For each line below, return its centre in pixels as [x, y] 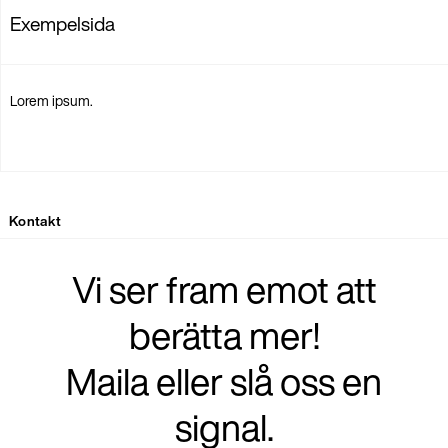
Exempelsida [63, 24]
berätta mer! [224, 335]
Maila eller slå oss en [224, 381]
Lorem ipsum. [52, 100]
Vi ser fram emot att [224, 289]
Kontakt [35, 220]
